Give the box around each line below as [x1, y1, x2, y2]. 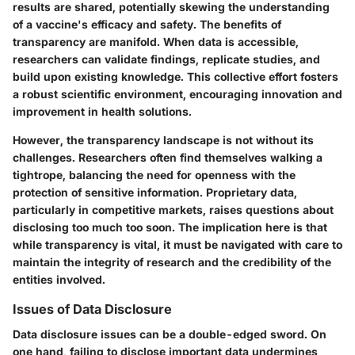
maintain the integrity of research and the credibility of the [13, 255, 331, 269]
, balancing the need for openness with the [63, 168, 296, 182]
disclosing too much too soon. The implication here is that [13, 220, 327, 235]
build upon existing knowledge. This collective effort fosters [13, 70, 338, 84]
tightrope [13, 168, 63, 182]
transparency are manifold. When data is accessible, [13, 35, 299, 49]
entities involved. [13, 273, 105, 287]
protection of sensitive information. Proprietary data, [13, 185, 297, 200]
